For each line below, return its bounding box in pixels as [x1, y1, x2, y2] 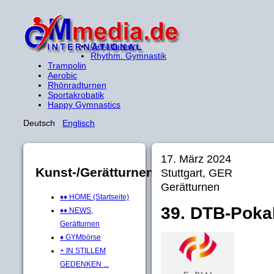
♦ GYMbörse [60, 232, 101, 242]
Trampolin [48, 61, 86, 70]
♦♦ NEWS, [60, 206, 93, 215]
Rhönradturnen [48, 80, 106, 90]
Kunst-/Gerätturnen [35, 165, 154, 180]
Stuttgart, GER [161, 167, 239, 179]
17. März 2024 [161, 153, 237, 165]
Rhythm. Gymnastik [91, 51, 166, 61]
